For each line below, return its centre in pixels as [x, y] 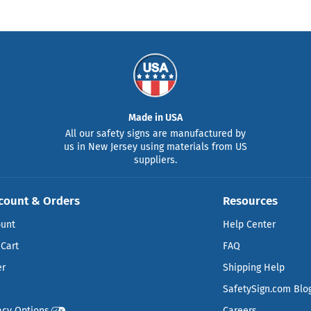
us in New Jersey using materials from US [155, 147]
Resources [251, 201]
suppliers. [155, 160]
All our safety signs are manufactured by [155, 134]
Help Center [250, 225]
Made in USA [155, 118]
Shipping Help [254, 268]
